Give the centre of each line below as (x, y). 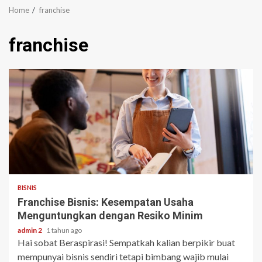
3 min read (42, 157)
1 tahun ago (64, 230)
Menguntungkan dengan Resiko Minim (110, 215)
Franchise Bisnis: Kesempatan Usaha (106, 202)
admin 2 (30, 230)
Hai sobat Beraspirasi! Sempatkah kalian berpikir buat (126, 242)
